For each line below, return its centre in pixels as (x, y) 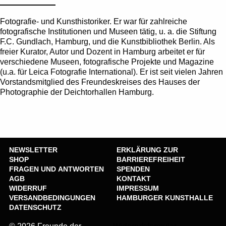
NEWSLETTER (33, 150)
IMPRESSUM (138, 188)
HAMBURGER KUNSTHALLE (165, 198)
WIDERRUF (28, 188)
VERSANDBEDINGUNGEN (52, 198)
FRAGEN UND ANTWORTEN (56, 169)
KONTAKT (134, 179)
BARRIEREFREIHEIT (151, 159)
